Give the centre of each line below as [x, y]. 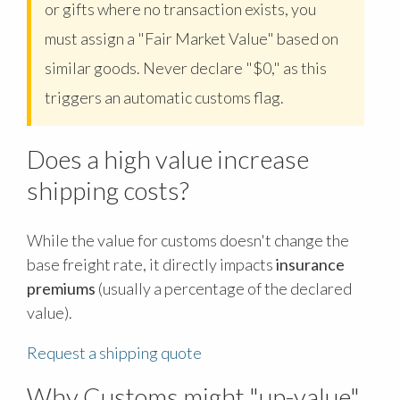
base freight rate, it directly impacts [151, 265]
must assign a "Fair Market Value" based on [192, 39]
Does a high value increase [168, 159]
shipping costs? [108, 191]
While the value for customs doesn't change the [188, 241]
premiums [61, 289]
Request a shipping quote [114, 353]
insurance [310, 265]
